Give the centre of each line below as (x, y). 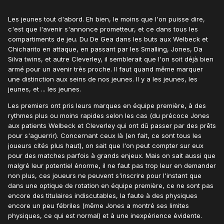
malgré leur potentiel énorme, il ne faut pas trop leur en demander (112, 166)
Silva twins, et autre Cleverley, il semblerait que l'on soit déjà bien (111, 59)
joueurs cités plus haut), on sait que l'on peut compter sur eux (106, 146)
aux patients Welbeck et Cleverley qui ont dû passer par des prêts (112, 126)
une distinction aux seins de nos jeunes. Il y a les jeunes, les (103, 79)
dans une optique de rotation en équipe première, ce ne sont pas (111, 186)
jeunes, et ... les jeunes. (44, 89)
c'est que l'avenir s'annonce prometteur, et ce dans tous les (103, 29)
